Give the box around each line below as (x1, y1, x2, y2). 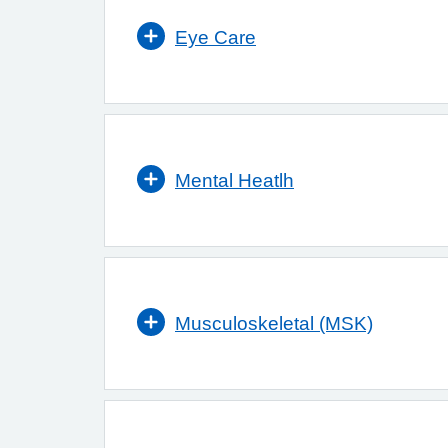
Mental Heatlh (175, 171, 294, 190)
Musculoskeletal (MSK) (175, 314, 373, 333)
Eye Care (175, 28, 256, 47)
